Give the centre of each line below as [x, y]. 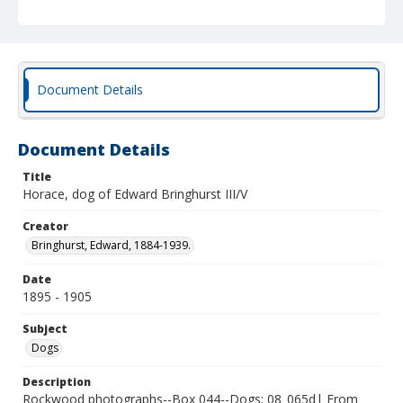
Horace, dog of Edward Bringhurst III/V [135, 194]
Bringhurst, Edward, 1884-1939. [111, 245]
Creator [45, 226]
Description [57, 382]
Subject [45, 329]
